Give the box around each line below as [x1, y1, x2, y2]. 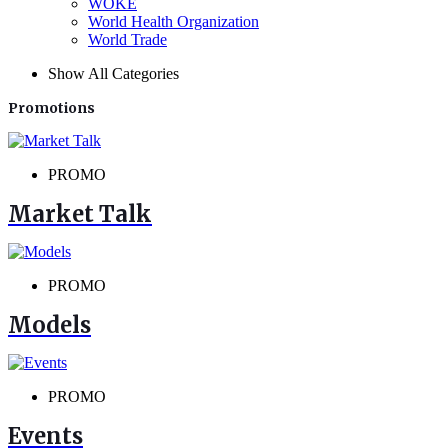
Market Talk [8, 200, 152, 228]
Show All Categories [48, 65, 179, 82]
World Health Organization [88, 13, 259, 30]
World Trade [88, 31, 167, 48]
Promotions [8, 99, 95, 117]
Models [8, 311, 91, 339]
